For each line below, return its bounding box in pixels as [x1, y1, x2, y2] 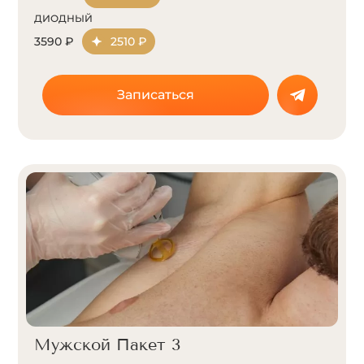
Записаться [117, 87, 194, 102]
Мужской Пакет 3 [34, 335, 180, 354]
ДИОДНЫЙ [34, 12, 93, 24]
